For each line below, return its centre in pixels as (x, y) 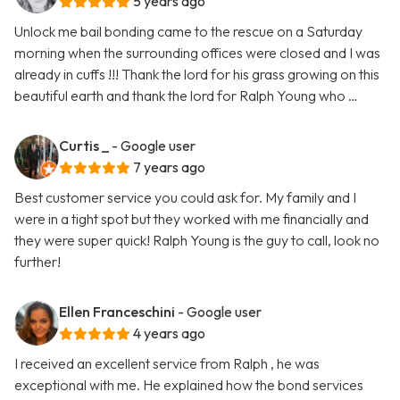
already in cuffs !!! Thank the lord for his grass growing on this (197, 75)
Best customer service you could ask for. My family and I (185, 198)
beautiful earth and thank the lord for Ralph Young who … (186, 96)
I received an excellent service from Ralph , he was (167, 364)
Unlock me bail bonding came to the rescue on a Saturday (188, 32)
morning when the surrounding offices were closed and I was (197, 53)
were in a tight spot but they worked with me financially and (192, 219)
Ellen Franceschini (117, 312)
